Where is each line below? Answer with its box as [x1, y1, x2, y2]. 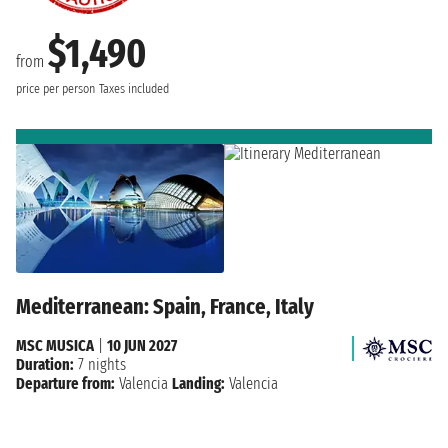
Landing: [172, 374, 225, 394]
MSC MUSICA [16, 336, 94, 356]
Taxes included [99, 80, 169, 97]
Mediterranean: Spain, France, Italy [16, 293, 314, 321]
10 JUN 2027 [107, 336, 177, 356]
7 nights [74, 355, 126, 375]
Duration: [16, 355, 74, 375]
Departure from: [16, 374, 115, 394]
